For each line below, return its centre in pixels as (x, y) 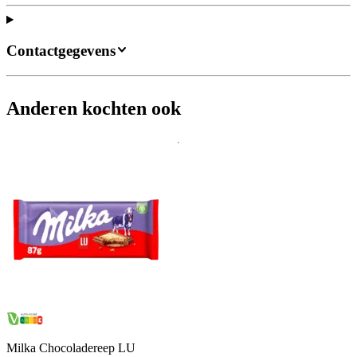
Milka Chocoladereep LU (71, 348)
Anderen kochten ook (94, 109)
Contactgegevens (61, 50)
